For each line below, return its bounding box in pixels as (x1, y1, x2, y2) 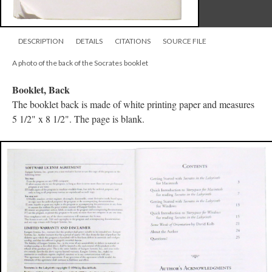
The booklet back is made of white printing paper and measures (12, 98, 254, 111)
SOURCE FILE (163, 36, 206, 46)
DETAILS (76, 36, 103, 46)
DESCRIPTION (18, 36, 64, 46)
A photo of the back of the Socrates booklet (12, 58, 148, 68)
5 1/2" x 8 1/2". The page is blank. (12, 112, 144, 126)
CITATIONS (115, 36, 151, 46)
